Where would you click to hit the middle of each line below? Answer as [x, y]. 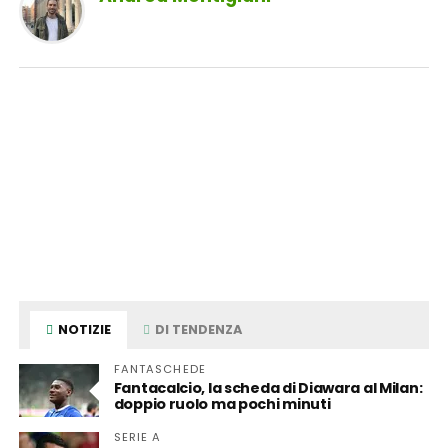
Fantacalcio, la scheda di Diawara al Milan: [268, 388]
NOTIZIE [83, 330]
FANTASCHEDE [159, 369]
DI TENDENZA [197, 330]
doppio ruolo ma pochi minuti [222, 404]
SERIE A [137, 437]
